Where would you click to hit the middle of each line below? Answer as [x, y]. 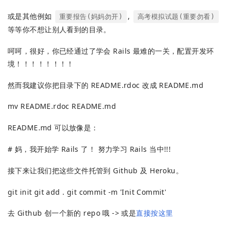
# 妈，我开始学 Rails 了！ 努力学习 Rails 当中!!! [89, 149]
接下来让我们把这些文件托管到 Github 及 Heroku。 [96, 170]
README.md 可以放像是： [53, 128]
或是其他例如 [31, 16]
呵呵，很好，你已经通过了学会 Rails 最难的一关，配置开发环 [111, 51]
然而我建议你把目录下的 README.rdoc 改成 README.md [106, 85]
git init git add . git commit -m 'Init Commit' [87, 192]
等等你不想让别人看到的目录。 [59, 30]
